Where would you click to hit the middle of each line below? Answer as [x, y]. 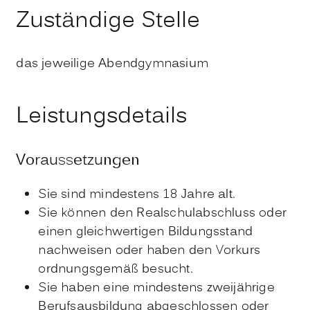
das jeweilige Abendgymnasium [112, 64]
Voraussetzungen [78, 161]
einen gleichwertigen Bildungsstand [146, 232]
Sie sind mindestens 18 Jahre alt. [137, 195]
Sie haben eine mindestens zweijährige [156, 289]
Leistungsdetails [102, 117]
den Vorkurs [224, 251]
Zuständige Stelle [108, 21]
